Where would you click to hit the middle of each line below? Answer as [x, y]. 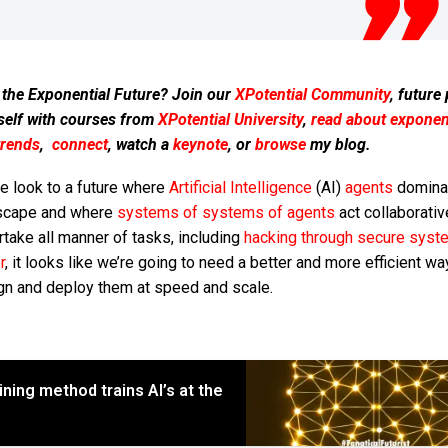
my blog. [338, 145]
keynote [200, 145]
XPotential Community [312, 95]
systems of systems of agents [225, 212]
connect [79, 145]
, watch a [140, 145]
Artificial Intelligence [240, 187]
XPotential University [230, 120]
